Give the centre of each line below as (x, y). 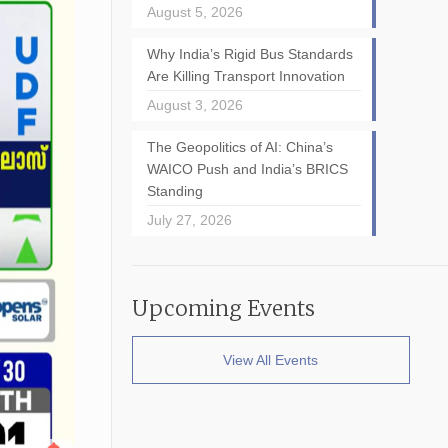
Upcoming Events (223, 308)
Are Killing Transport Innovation (245, 76)
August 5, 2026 (194, 12)
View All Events (271, 360)
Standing (174, 191)
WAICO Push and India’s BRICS (247, 169)
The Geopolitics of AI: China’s (239, 147)
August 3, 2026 (194, 105)
